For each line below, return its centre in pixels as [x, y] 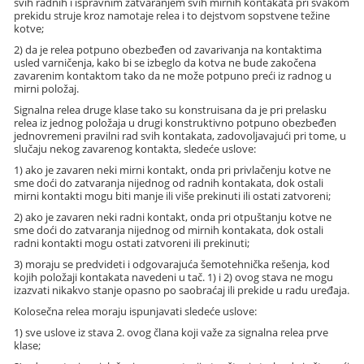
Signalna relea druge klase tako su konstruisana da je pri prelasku [171, 109]
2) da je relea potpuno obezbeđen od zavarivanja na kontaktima [168, 49]
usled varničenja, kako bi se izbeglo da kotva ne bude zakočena [165, 62]
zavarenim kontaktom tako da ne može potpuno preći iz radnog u [173, 75]
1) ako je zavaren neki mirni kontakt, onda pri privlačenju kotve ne [173, 169]
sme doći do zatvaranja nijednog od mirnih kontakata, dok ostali [169, 230]
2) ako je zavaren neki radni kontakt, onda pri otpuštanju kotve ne [173, 217]
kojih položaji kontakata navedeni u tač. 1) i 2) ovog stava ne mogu [174, 277]
